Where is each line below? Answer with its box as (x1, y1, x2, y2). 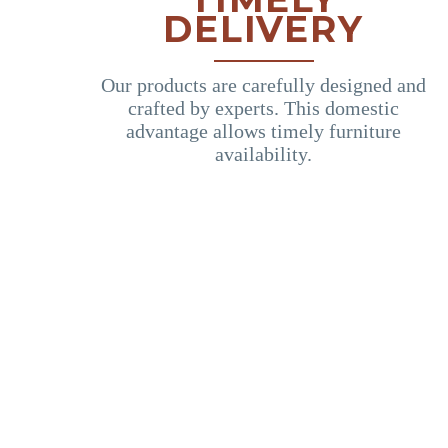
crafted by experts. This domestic (128, 96, 399, 119)
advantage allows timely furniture (126, 119, 401, 142)
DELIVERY (163, 6, 364, 51)
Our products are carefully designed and (101, 73, 426, 96)
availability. (215, 142, 312, 165)
